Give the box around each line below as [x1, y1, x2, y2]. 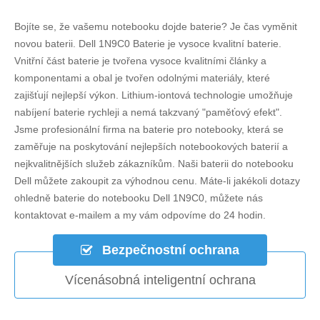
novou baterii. [14, 37, 79, 49]
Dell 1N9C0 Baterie [79, 37, 165, 49]
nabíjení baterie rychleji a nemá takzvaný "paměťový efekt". [14, 106, 282, 118]
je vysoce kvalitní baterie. [165, 37, 281, 49]
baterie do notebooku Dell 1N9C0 [54, 191, 204, 204]
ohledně [14, 191, 54, 204]
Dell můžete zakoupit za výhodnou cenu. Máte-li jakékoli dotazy [14, 174, 300, 186]
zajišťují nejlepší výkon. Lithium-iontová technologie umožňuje [14, 89, 293, 101]
